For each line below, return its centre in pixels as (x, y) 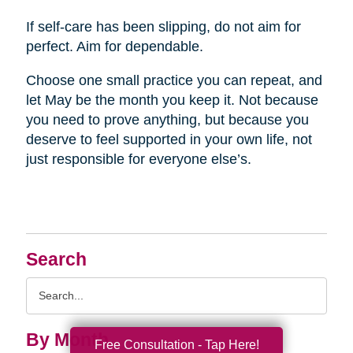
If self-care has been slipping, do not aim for (163, 27)
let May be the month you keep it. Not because (172, 100)
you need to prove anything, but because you (167, 120)
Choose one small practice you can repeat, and (174, 81)
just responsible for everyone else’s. (138, 160)
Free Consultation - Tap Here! (176, 344)
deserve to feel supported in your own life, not (169, 140)
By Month (67, 340)
